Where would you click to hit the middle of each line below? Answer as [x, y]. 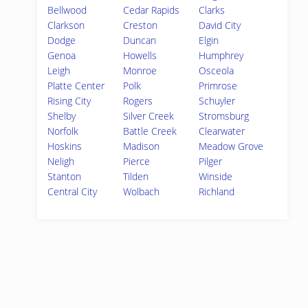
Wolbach [142, 191]
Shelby [62, 116]
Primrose [218, 86]
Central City [72, 191]
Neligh [61, 161]
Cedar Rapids [152, 10]
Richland [217, 191]
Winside [216, 176]
